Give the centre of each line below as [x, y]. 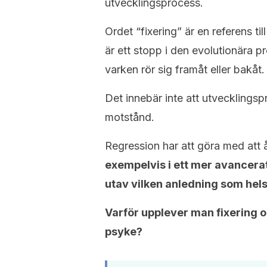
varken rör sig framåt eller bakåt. [185, 69]
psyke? [124, 232]
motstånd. [130, 117]
